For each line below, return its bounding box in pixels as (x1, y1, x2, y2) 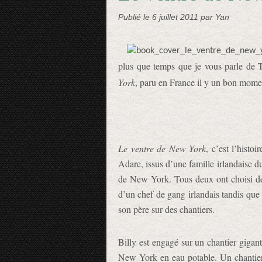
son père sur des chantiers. (118, 203, 215, 215)
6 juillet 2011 (152, 12, 201, 22)
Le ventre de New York (118, 142, 206, 154)
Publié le (118, 12, 152, 22)
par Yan (201, 12, 229, 22)
